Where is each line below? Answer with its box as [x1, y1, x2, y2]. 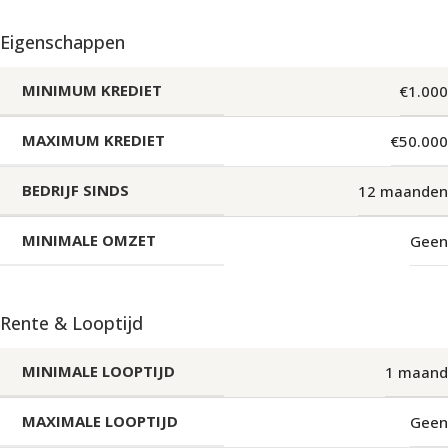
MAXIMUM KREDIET [22, 130, 165, 150]
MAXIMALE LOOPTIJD [22, 411, 178, 431]
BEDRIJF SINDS [22, 180, 129, 200]
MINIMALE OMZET [22, 230, 156, 250]
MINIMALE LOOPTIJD [22, 361, 175, 381]
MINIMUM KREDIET [22, 80, 162, 100]
